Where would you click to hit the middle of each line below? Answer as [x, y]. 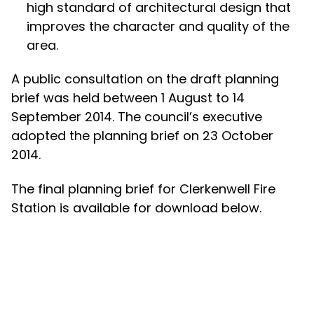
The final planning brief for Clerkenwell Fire [143, 189]
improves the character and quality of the [158, 26]
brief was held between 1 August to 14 [128, 98]
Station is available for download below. [136, 207]
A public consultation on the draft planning [145, 79]
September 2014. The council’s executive [136, 117]
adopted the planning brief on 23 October [142, 136]
